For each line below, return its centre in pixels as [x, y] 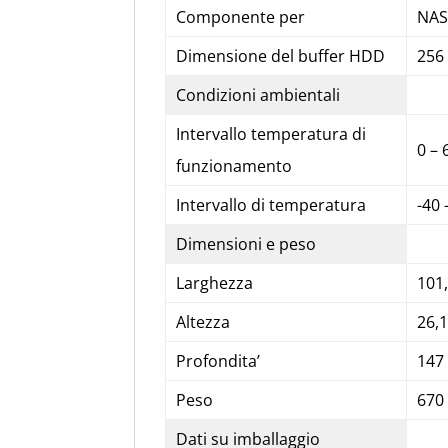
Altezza [202, 321]
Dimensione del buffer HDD [280, 55]
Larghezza [214, 282]
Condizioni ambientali [257, 94]
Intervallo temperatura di [270, 133]
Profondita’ [217, 360]
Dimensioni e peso [245, 243]
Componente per [240, 16]
